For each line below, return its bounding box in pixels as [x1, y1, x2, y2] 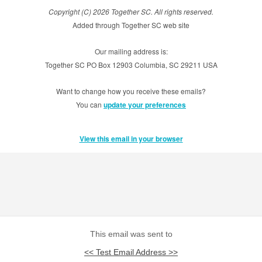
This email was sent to [89, 229, 173, 239]
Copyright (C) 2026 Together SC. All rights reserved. [49, 6, 213, 16]
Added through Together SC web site [73, 20, 189, 30]
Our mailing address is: [94, 46, 168, 56]
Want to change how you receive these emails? [56, 86, 206, 96]
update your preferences [104, 99, 186, 110]
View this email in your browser [79, 133, 183, 144]
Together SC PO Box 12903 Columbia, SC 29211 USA [44, 60, 218, 70]
